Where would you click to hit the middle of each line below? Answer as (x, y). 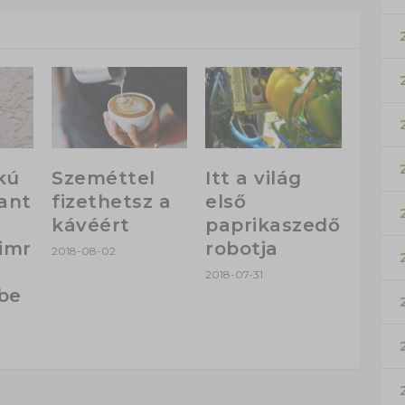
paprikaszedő (273, 226)
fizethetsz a (111, 202)
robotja (242, 249)
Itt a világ (254, 179)
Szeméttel (104, 179)
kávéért (91, 226)
